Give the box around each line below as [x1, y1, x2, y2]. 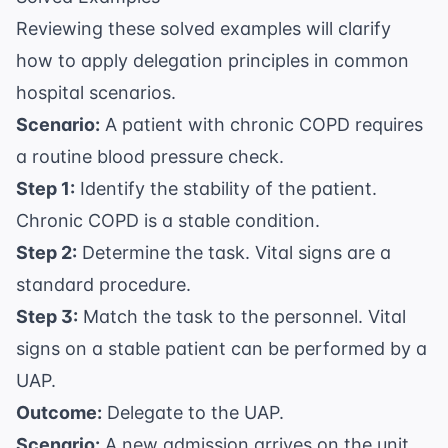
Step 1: [16, 178, 75, 200]
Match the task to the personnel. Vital [78, 306, 406, 328]
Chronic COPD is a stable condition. [16, 210, 320, 232]
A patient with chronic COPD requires [100, 114, 423, 136]
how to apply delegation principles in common [16, 50, 409, 72]
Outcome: [16, 402, 102, 424]
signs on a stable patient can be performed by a [16, 338, 427, 360]
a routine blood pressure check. [16, 146, 284, 168]
